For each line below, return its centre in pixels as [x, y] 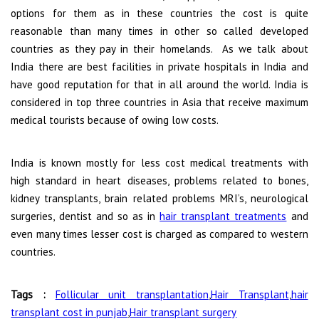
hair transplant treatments [223, 216]
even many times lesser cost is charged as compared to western [159, 234]
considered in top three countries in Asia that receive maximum [159, 102]
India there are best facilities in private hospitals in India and [159, 66]
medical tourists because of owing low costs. [115, 120]
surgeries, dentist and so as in [85, 216]
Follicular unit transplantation [132, 294]
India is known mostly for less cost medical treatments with [159, 162]
